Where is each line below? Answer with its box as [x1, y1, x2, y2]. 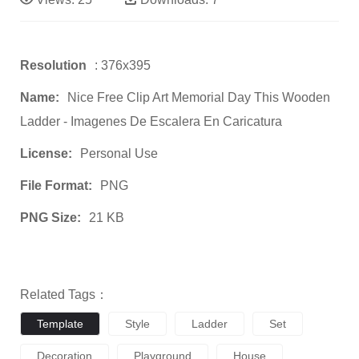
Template [37, 317, 83, 330]
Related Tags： [20, 287, 108, 301]
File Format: [20, 178, 92, 192]
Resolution [20, 58, 87, 72]
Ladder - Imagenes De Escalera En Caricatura [20, 114, 282, 128]
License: [20, 146, 72, 160]
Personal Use [80, 146, 158, 160]
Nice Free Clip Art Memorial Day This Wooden [67, 90, 330, 104]
